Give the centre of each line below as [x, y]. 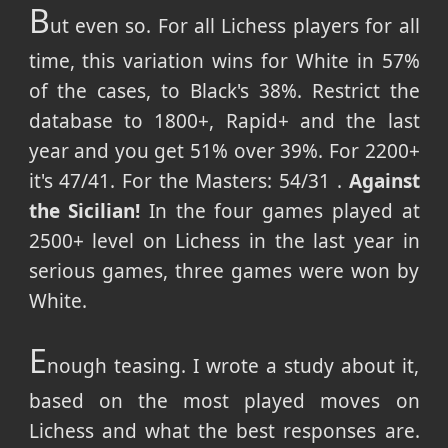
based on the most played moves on [224, 400]
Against [384, 180]
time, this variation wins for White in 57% [224, 60]
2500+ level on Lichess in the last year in [224, 240]
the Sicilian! [84, 210]
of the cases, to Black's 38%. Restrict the [224, 90]
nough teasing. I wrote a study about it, [233, 365]
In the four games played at [280, 210]
